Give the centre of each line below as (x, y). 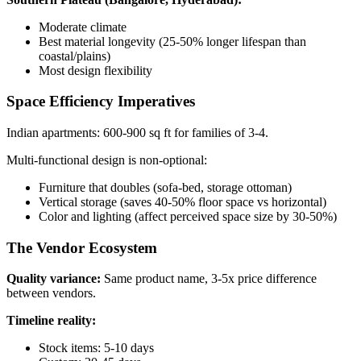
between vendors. (51, 293)
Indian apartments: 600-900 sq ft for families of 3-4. (137, 132)
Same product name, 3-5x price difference (209, 279)
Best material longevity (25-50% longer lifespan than (172, 41)
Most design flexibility (95, 70)
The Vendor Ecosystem (82, 247)
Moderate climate (83, 27)
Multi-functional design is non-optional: (107, 160)
